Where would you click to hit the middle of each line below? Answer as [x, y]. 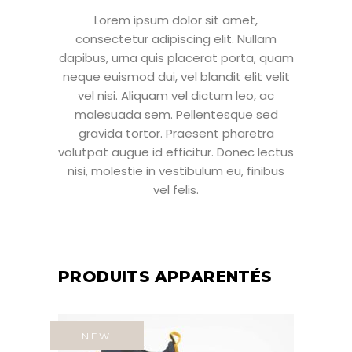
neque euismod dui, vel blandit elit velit [176, 77]
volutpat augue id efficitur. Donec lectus [176, 152]
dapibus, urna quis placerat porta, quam [176, 58]
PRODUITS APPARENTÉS [165, 277]
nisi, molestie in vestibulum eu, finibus [176, 171]
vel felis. [176, 190]
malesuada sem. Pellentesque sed [176, 115]
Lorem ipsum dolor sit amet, [176, 20]
